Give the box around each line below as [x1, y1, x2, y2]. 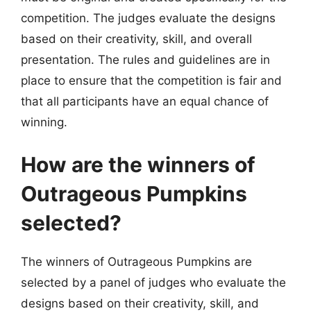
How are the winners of [21, 152, 255, 177]
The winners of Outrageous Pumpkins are [21, 255, 252, 269]
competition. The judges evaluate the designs [21, 10, 276, 25]
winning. [21, 115, 67, 129]
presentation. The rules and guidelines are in [21, 52, 270, 67]
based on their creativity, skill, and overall [21, 31, 252, 46]
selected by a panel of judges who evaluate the [21, 276, 286, 289]
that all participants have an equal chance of [21, 94, 269, 108]
